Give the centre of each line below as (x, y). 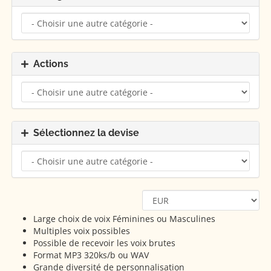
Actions (48, 64)
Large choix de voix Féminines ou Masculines (124, 219)
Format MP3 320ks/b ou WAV (91, 255)
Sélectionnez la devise (84, 133)
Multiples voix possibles (82, 231)
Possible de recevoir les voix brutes (104, 243)
